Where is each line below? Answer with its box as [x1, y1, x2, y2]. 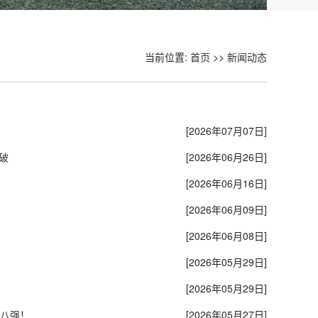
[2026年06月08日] [186, 229, 267, 243]
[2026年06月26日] [186, 150, 267, 164]
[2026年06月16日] [186, 176, 267, 190]
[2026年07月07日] [186, 124, 267, 138]
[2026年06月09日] [186, 202, 267, 216]
